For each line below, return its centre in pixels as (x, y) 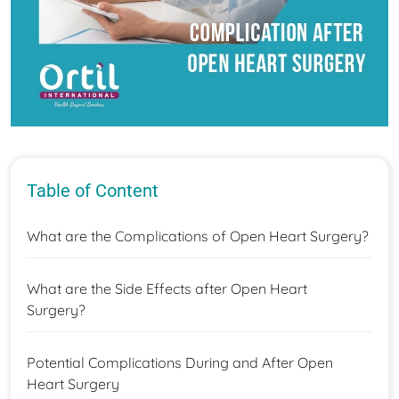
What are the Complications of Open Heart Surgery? (199, 236)
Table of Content (93, 190)
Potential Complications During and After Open (180, 362)
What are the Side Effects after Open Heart (167, 288)
